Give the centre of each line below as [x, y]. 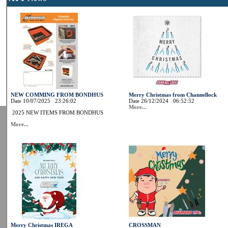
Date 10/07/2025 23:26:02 [44, 101]
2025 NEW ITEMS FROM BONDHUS [57, 112]
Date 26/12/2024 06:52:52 [162, 101]
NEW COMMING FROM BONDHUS [57, 95]
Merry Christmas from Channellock [173, 95]
